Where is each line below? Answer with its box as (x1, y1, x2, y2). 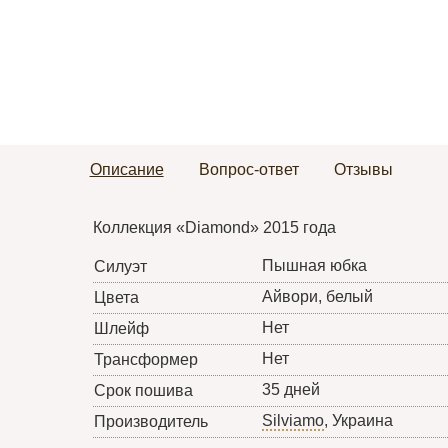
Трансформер (93, 351, 198, 369)
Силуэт (93, 258, 147, 276)
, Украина (323, 412, 393, 430)
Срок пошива (93, 382, 193, 400)
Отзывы (333, 161, 393, 179)
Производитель (93, 413, 208, 431)
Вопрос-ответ (198, 161, 299, 179)
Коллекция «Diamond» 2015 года (92, 219, 336, 237)
